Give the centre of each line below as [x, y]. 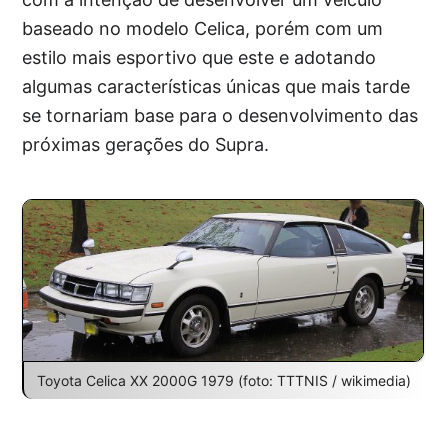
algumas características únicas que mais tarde [216, 87]
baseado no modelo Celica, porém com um [203, 29]
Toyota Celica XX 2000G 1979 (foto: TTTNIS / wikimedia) [223, 380]
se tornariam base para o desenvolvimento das [220, 116]
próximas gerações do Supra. [146, 145]
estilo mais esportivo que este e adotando [199, 58]
